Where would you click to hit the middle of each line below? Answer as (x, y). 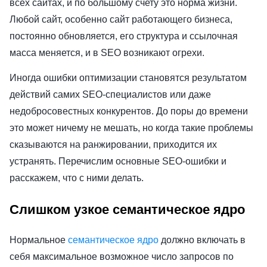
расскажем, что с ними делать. (77, 178)
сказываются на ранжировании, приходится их (113, 144)
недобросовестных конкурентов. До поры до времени (129, 111)
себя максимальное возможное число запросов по (122, 256)
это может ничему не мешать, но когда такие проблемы (131, 128)
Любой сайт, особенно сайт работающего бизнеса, (121, 19)
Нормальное (39, 240)
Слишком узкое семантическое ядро (129, 210)
